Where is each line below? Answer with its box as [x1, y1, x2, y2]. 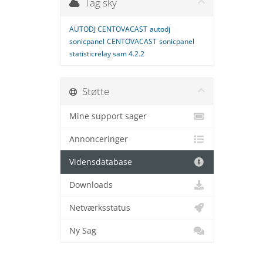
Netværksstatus [69, 203, 130, 213]
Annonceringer [69, 134, 128, 144]
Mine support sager [69, 111, 147, 122]
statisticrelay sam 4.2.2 [69, 49, 144, 59]
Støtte [77, 85, 109, 98]
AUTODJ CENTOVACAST [69, 24, 147, 34]
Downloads [69, 180, 113, 190]
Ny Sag [69, 225, 96, 236]
